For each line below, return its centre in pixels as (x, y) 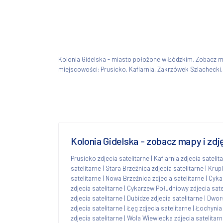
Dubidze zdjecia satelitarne (165, 198)
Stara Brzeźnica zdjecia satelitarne (155, 168)
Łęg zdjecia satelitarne (159, 208)
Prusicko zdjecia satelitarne (110, 158)
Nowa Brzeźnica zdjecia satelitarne (155, 178)
